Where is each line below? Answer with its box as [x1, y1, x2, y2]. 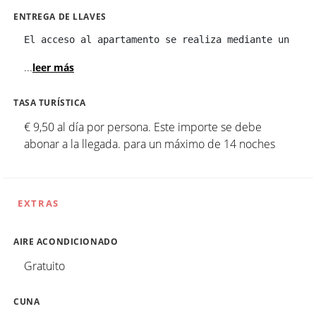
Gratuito [24, 257, 65, 274]
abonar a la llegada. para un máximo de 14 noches [24, 135, 275, 152]
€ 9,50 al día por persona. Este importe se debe [24, 119, 262, 135]
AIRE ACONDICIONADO [13, 236, 119, 247]
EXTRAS [18, 196, 59, 209]
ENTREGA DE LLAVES [13, 11, 107, 22]
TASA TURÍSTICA [13, 97, 87, 108]
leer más [32, 60, 74, 74]
